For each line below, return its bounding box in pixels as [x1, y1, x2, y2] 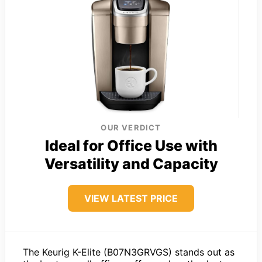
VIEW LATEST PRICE [84, 192, 178, 204]
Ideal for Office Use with [44, 136, 218, 154]
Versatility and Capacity [44, 154, 218, 173]
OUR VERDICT [101, 122, 161, 132]
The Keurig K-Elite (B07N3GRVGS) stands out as [23, 246, 235, 258]
